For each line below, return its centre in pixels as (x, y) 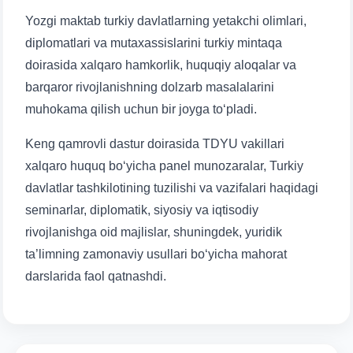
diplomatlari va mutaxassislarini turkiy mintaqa (154, 43)
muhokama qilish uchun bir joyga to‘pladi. (141, 109)
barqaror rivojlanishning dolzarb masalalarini (150, 87)
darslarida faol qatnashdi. (96, 276)
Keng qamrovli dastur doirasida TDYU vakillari (155, 144)
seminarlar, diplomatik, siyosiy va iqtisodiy (142, 210)
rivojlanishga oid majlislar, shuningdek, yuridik (154, 232)
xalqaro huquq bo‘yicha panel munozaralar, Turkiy (164, 166)
